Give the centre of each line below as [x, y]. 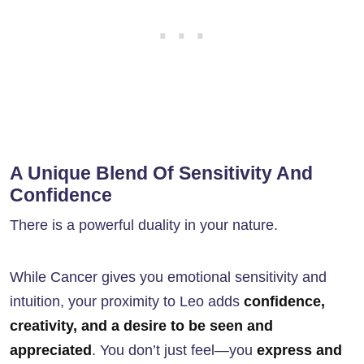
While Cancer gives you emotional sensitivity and [168, 277]
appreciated [51, 351]
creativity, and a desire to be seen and [141, 326]
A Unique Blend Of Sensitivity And [161, 173]
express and [299, 351]
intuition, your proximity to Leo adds [127, 302]
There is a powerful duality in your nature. [144, 225]
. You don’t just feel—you [174, 351]
